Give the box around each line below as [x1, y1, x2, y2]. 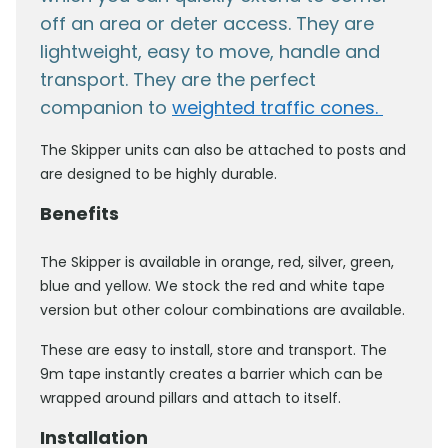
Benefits [40, 201, 119, 227]
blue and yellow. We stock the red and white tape [40, 276, 385, 297]
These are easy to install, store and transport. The [40, 340, 387, 361]
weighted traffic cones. [172, 95, 383, 121]
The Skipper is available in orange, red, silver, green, [40, 252, 394, 273]
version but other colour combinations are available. [40, 300, 405, 321]
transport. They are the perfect [40, 67, 316, 93]
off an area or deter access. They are [40, 11, 374, 37]
